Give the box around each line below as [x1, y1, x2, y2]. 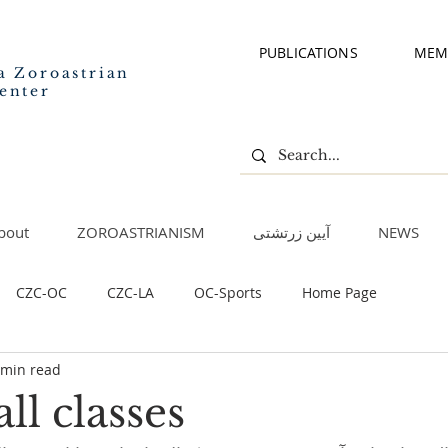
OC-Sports [194, 282, 262, 302]
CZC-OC [16, 282, 67, 302]
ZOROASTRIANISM [76, 222, 205, 242]
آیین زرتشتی [252, 222, 330, 242]
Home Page [302, 282, 377, 302]
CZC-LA [107, 282, 154, 302]
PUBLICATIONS [259, 43, 358, 62]
